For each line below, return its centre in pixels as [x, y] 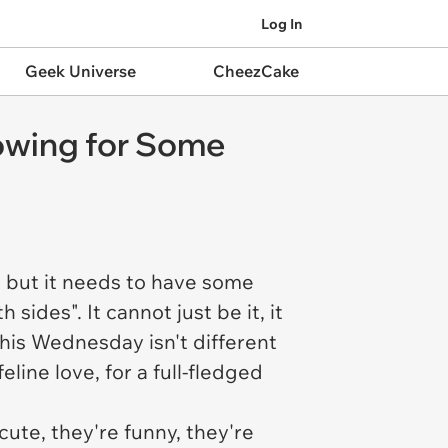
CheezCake [255, 71]
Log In [281, 23]
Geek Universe [80, 71]
